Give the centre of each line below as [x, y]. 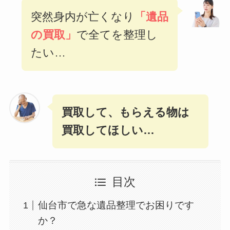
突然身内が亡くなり [82, 17]
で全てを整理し [117, 35]
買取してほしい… [108, 130]
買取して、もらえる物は [125, 112]
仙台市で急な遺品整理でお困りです [116, 205]
